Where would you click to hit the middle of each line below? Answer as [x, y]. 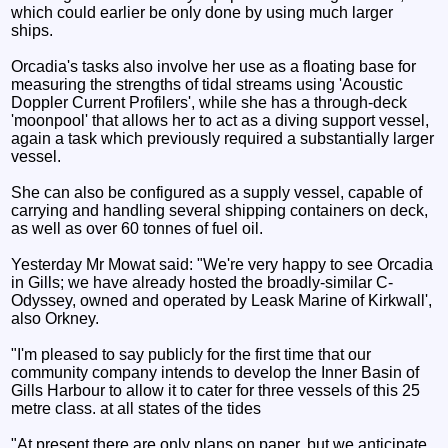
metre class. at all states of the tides [136, 409]
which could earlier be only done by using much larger [202, 13]
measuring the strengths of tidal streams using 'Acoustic [207, 85]
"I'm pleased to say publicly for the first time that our [191, 355]
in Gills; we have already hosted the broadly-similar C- [202, 283]
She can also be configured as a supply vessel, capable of [217, 193]
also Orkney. [55, 319]
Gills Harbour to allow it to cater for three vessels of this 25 [216, 391]
